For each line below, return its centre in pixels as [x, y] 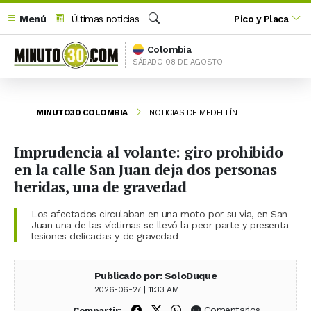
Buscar [163, 33]
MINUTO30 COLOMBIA [82, 112]
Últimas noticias [104, 18]
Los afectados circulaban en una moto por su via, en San [160, 213]
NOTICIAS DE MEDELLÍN [193, 112]
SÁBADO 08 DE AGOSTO [178, 62]
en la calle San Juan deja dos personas [145, 169]
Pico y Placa [261, 18]
